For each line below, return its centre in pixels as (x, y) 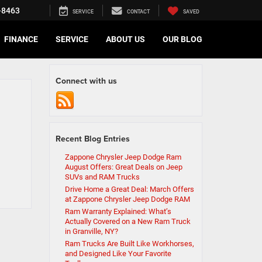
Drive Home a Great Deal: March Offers (129, 189)
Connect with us (86, 81)
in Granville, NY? (91, 231)
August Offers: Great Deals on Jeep (123, 167)
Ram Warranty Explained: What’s (118, 211)
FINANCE (21, 39)
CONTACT (138, 12)
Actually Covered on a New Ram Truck (127, 221)
